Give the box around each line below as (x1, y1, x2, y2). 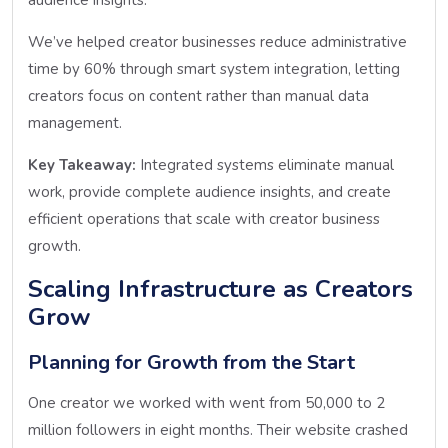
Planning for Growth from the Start (28, 348, 355, 376)
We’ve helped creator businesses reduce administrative (28, 31, 407, 52)
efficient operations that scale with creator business (28, 208, 380, 229)
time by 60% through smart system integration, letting (28, 58, 400, 79)
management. (28, 112, 122, 133)
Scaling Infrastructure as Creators (28, 272, 413, 305)
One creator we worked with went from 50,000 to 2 (28, 392, 385, 413)
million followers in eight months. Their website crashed (28, 419, 408, 440)
